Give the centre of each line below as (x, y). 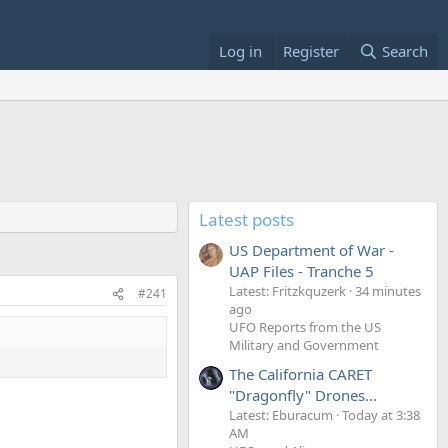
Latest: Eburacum (281, 414)
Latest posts (246, 219)
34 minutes (388, 291)
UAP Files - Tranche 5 (301, 271)
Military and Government (304, 345)
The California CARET (300, 373)
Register (310, 51)
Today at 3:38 (381, 414)
